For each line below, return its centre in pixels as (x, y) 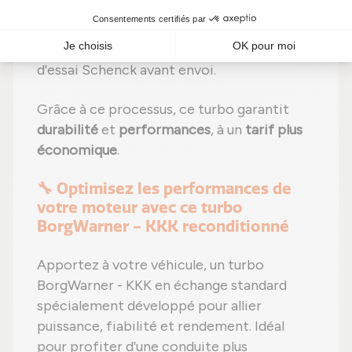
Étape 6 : (82, 50)
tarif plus (274, 130)
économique (77, 150)
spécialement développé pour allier (149, 306)
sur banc (244, 50)
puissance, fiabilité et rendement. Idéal (161, 326)
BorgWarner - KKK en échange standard (162, 286)
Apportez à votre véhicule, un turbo (150, 265)
